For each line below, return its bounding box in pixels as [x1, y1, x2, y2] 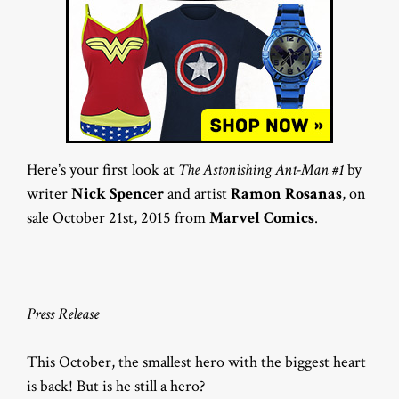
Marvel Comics [209, 207, 314, 228]
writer [27, 183, 71, 204]
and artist [164, 183, 231, 204]
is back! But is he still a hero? [27, 375, 205, 396]
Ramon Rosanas [231, 183, 342, 204]
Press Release [27, 303, 99, 324]
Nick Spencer [71, 183, 164, 204]
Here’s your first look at [27, 159, 178, 180]
